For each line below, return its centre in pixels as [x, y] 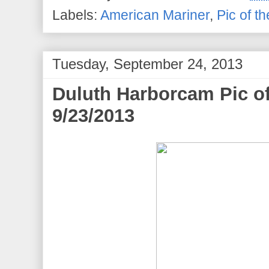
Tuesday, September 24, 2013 [147, 64]
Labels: [76, 15]
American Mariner [155, 15]
